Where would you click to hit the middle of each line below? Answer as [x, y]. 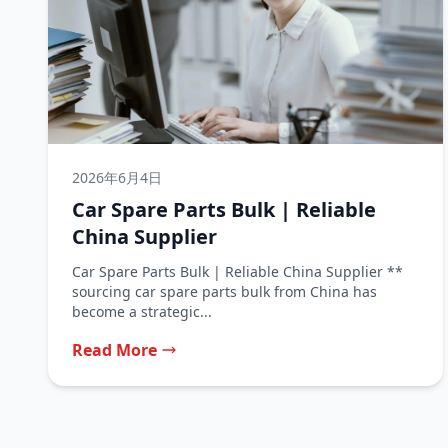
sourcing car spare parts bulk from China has [224, 291]
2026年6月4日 [117, 177]
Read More [114, 350]
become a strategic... [142, 311]
